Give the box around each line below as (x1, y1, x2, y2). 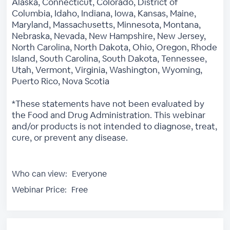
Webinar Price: (12, 184, 67, 195)
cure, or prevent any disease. (12, 131, 128, 143)
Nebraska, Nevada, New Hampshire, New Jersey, (12, 30, 206, 42)
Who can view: (12, 168, 68, 179)
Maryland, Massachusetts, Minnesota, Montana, (12, 18, 201, 30)
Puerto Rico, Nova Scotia (12, 75, 110, 87)
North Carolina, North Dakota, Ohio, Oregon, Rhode (12, 41, 218, 53)
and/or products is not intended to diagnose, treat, (12, 120, 218, 132)
